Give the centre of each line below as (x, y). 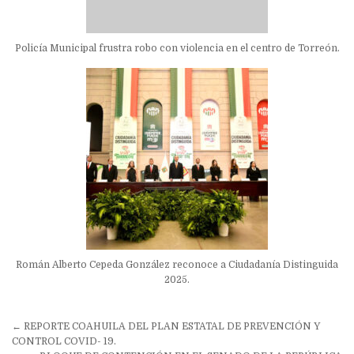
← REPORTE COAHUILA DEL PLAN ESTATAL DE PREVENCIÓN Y (166, 327)
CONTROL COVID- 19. (64, 342)
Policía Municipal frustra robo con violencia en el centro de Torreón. (177, 49)
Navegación (63, 328)
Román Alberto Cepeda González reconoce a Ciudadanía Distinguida (177, 265)
